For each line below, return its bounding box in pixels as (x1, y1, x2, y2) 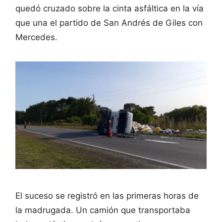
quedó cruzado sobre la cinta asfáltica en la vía (15, 3, 204, 13)
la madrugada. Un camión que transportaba (15, 205, 190, 215)
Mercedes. (15, 32, 57, 42)
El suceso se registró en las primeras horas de (15, 190, 199, 201)
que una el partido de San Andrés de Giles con (15, 17, 203, 28)
